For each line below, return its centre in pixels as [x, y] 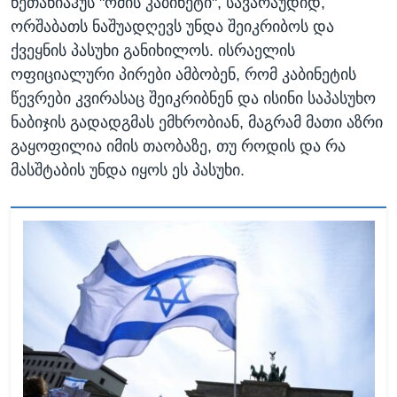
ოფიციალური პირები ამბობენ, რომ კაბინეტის [183, 75]
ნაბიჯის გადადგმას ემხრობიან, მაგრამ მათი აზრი [197, 123]
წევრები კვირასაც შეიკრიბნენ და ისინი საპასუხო [193, 99]
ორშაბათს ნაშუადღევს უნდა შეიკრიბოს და [172, 27]
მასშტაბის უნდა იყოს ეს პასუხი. [128, 171]
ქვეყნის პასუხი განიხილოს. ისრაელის [153, 51]
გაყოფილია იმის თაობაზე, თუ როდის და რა [178, 147]
